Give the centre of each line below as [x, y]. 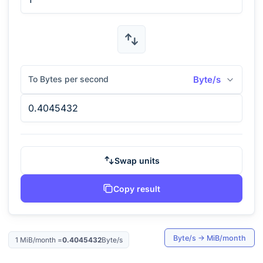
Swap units [137, 160]
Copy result [137, 188]
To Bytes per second [68, 79]
